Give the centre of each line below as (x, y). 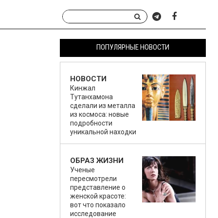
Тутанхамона (91, 97)
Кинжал (83, 88)
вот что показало (98, 205)
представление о (98, 187)
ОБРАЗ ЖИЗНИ (97, 161)
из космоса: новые (100, 114)
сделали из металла (103, 106)
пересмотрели (93, 179)
